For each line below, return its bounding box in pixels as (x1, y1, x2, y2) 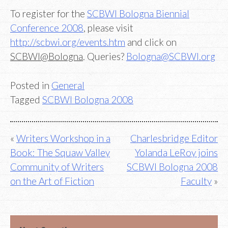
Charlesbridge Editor (130, 132, 218, 145)
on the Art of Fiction (10, 175, 94, 187)
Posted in (10, 79, 51, 91)
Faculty (181, 175, 212, 187)
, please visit (83, 22, 133, 34)
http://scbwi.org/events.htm (10, 36, 125, 48)
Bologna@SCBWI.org (126, 50, 215, 63)
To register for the (10, 8, 87, 20)
